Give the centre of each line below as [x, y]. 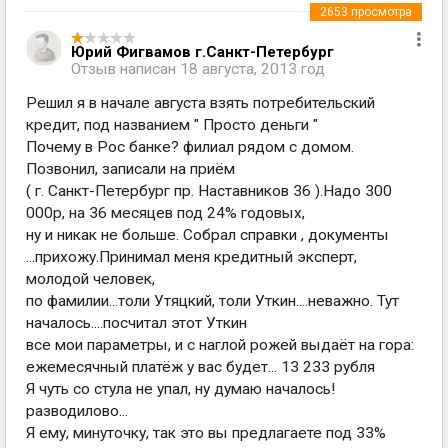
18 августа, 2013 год [252, 69]
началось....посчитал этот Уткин [136, 323]
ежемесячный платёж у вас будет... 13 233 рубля [200, 367]
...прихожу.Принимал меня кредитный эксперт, [191, 257]
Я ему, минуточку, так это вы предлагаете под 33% [206, 433]
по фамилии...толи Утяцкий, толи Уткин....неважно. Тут [212, 301]
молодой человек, [90, 279]
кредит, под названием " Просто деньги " [172, 125]
